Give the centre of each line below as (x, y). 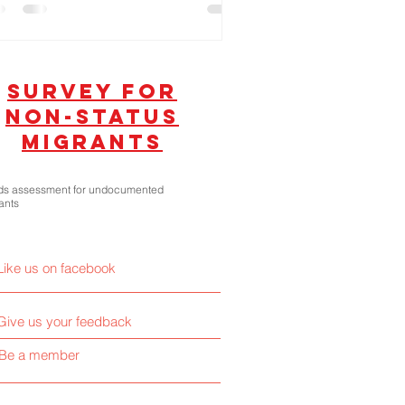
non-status (92, 117)
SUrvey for (92, 92)
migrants (92, 142)
